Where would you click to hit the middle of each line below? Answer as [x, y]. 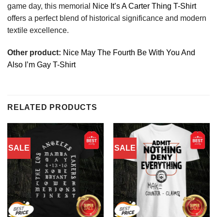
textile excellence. [38, 30]
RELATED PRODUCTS [52, 108]
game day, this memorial [50, 6]
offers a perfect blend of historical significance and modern [107, 18]
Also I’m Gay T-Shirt [41, 64]
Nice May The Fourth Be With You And [129, 52]
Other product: [35, 52]
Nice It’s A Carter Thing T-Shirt [144, 6]
